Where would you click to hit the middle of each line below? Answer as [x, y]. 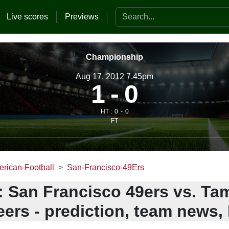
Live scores [27, 16]
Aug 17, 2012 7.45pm [114, 76]
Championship [114, 57]
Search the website [150, 12]
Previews [82, 16]
